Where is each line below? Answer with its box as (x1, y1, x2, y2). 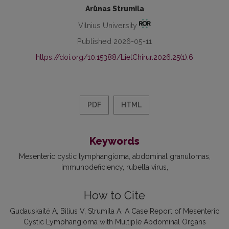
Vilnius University (78, 20, 139, 30)
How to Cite (84, 189, 145, 202)
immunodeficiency (61, 163, 123, 172)
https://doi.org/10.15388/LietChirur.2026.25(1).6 (36, 53, 193, 62)
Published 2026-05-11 (77, 37, 152, 46)
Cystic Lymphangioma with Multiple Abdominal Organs (23, 218, 206, 226)
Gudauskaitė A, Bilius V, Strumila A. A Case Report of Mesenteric (10, 207, 219, 216)
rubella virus (126, 163, 167, 172)
